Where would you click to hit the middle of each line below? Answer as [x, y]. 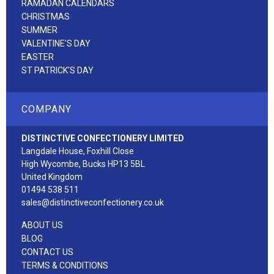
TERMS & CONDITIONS [65, 265]
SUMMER [39, 30]
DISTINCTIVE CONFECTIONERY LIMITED [103, 138]
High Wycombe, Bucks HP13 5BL [83, 164]
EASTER [38, 57]
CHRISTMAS [46, 16]
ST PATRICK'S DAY [57, 70]
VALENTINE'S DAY [56, 43]
